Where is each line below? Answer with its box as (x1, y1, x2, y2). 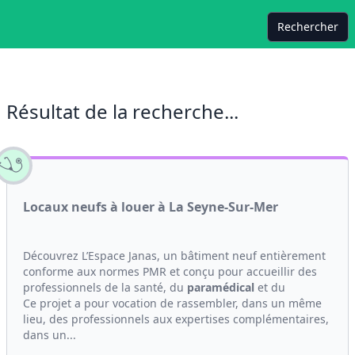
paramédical (187, 280, 254, 295)
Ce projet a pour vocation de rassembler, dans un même (23, 296, 322, 311)
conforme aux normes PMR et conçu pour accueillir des (23, 264, 317, 279)
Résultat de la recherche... (6, 98, 239, 124)
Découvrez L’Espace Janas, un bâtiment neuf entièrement (23, 248, 326, 263)
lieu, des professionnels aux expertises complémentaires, (23, 311, 329, 326)
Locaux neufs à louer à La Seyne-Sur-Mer (23, 198, 278, 216)
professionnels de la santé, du (23, 280, 187, 295)
